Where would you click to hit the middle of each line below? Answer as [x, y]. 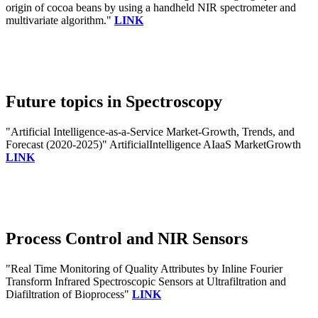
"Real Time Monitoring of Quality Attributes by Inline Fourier [144, 268]
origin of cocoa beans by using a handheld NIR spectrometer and [151, 8]
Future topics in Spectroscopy [114, 102]
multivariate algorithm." [60, 21]
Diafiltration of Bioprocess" [69, 294]
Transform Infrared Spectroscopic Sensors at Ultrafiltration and [146, 281]
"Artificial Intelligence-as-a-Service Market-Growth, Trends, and [150, 131]
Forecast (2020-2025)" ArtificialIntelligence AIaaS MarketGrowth [153, 144]
